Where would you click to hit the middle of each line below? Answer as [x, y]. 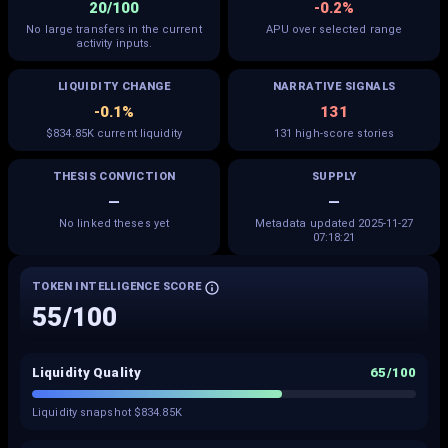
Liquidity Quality [87, 372]
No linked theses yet [114, 223]
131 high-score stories [334, 133]
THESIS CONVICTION [114, 176]
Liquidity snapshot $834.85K [107, 412]
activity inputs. [114, 43]
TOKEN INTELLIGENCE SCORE [117, 286]
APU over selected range [334, 29]
